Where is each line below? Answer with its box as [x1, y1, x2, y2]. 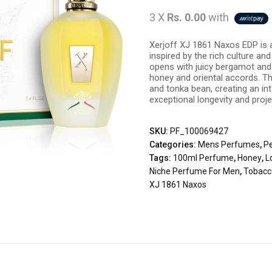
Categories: [149, 140, 199, 149]
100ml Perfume [173, 153, 234, 163]
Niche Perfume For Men [149, 166, 240, 176]
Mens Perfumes [198, 140, 260, 149]
